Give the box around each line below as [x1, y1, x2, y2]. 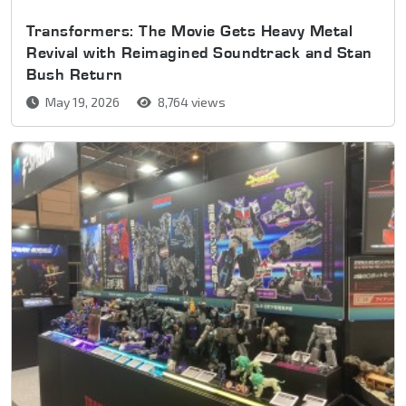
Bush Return [26, 63, 123, 83]
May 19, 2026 [43, 93, 122, 110]
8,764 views [155, 93, 226, 110]
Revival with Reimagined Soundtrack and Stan [26, 42, 372, 62]
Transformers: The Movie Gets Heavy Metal [26, 20, 353, 40]
